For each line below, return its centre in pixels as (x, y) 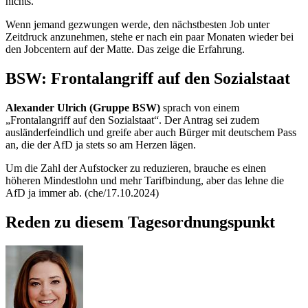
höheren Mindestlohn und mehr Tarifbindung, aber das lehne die (145, 180)
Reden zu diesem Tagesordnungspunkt (140, 222)
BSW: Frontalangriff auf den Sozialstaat (148, 78)
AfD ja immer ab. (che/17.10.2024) (82, 192)
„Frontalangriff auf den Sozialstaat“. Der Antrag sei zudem (132, 120)
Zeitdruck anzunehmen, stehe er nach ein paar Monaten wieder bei (150, 36)
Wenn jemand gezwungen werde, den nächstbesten (118, 24)
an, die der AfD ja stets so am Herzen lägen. (102, 144)
